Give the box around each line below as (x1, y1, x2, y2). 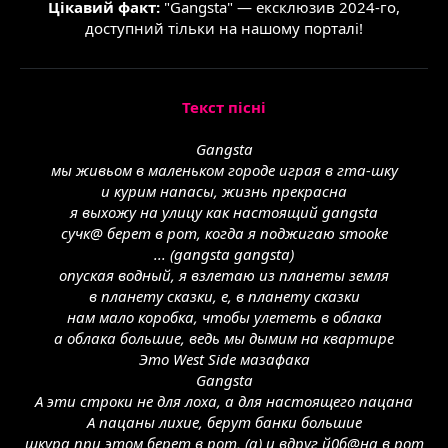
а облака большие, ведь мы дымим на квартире (54, 328, 394, 348)
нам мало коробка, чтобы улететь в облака (66, 307, 382, 327)
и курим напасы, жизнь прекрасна (101, 181, 347, 201)
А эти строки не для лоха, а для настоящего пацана (35, 391, 413, 411)
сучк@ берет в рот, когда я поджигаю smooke (60, 223, 388, 243)
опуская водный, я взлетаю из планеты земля (59, 265, 389, 285)
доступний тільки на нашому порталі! (85, 18, 363, 38)
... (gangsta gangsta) (154, 244, 294, 264)
